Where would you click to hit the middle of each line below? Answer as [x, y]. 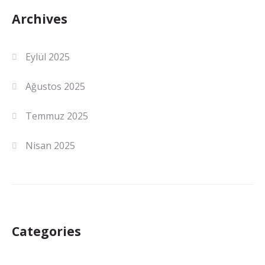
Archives [40, 18]
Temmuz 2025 [57, 116]
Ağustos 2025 [56, 86]
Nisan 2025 [51, 145]
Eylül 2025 [48, 56]
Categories [46, 231]
